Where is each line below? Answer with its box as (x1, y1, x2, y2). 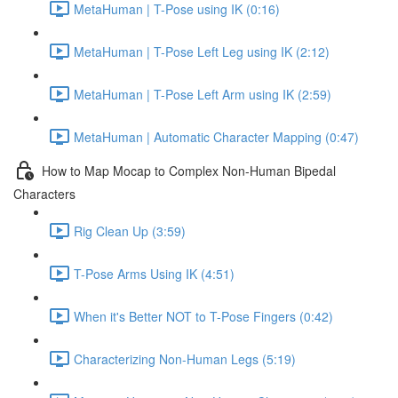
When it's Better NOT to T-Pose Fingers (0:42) (74, 306, 333, 325)
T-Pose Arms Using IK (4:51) (74, 264, 235, 283)
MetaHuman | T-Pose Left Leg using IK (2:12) (74, 42, 330, 60)
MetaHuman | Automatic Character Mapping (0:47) (74, 127, 359, 146)
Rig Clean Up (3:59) (74, 221, 186, 240)
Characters (13, 185, 76, 203)
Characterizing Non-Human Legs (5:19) (74, 349, 296, 368)
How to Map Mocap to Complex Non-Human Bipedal (42, 161, 336, 179)
